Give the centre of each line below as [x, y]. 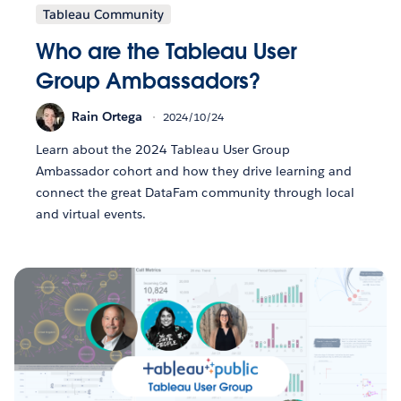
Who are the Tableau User [166, 51]
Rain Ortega [107, 117]
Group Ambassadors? [149, 81]
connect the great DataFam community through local [195, 192]
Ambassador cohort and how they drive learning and [194, 171]
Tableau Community [103, 14]
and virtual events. [91, 213]
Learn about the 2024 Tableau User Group [163, 149]
